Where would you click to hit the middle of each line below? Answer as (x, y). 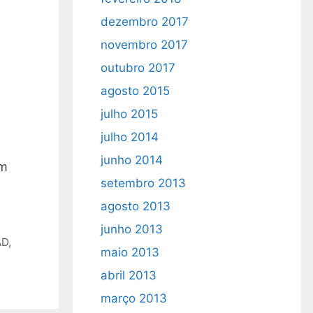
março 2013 (133, 298)
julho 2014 (129, 137)
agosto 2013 (135, 206)
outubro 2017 (138, 68)
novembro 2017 (144, 45)
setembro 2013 (143, 183)
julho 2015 (129, 114)
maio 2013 (130, 252)
